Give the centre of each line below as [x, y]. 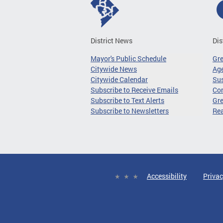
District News [111, 40]
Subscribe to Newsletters [130, 111]
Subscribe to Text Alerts [127, 100]
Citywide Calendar [119, 79]
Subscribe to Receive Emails [134, 90]
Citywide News [114, 69]
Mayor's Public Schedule [128, 58]
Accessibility [167, 176]
